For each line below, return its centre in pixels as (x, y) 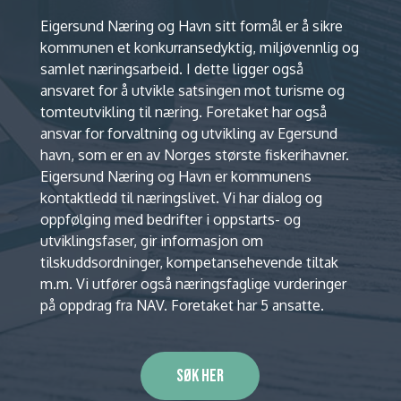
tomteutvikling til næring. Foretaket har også (183, 111)
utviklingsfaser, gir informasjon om (151, 240)
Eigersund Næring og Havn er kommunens (175, 176)
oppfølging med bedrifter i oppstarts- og (170, 219)
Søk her (200, 375)
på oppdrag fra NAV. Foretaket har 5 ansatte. (182, 305)
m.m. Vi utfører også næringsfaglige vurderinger (193, 283)
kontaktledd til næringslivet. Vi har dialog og (181, 197)
